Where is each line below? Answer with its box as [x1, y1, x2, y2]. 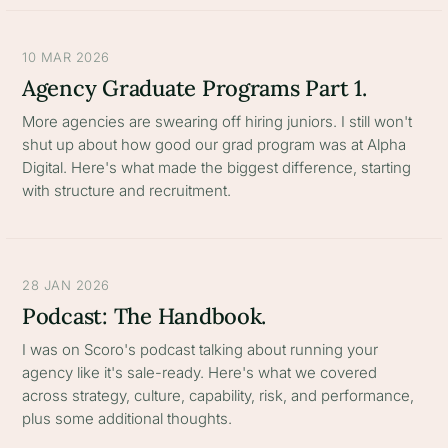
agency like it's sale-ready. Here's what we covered [22, 363, 377, 382]
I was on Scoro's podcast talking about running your [22, 340, 378, 359]
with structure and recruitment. [22, 181, 231, 200]
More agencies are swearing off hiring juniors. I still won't [22, 112, 412, 131]
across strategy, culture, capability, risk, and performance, [22, 386, 414, 405]
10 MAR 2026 [22, 49, 110, 65]
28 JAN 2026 [22, 277, 110, 293]
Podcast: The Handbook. [22, 302, 267, 330]
